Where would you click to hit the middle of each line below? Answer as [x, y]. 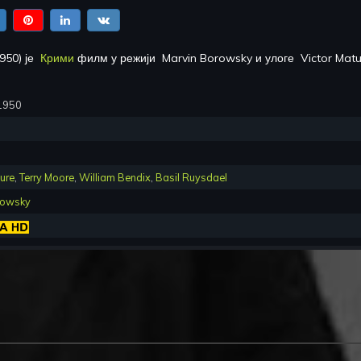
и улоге [276, 58]
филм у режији [118, 58]
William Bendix [115, 178]
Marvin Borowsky [207, 58]
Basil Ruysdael [191, 178]
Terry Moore [47, 178]
